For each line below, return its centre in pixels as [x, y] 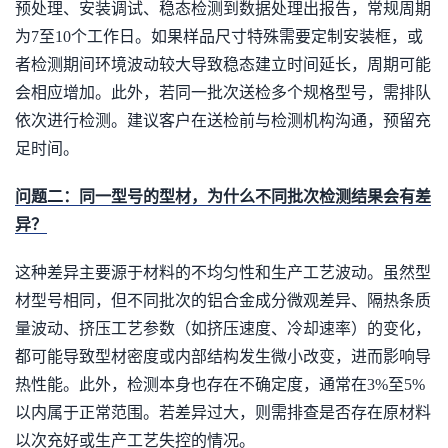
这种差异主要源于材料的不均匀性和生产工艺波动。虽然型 [223, 272]
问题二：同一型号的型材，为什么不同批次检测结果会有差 [223, 196]
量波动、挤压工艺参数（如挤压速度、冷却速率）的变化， [223, 328]
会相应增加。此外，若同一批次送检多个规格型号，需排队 [223, 92]
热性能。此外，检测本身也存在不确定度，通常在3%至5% [220, 384]
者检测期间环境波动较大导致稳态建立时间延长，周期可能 [223, 64]
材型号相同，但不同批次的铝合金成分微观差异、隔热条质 [223, 300]
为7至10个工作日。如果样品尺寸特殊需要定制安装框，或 [219, 36]
